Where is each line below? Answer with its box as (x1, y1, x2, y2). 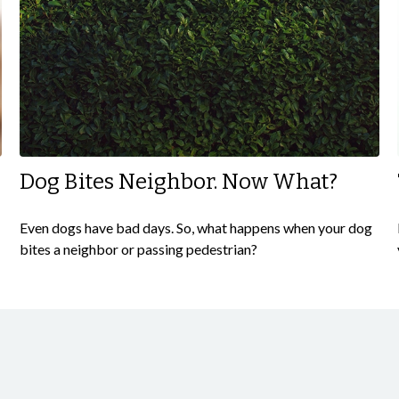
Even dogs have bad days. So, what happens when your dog (20, 218, 373, 236)
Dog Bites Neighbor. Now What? (20, 168, 338, 194)
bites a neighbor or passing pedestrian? (20, 240, 258, 257)
